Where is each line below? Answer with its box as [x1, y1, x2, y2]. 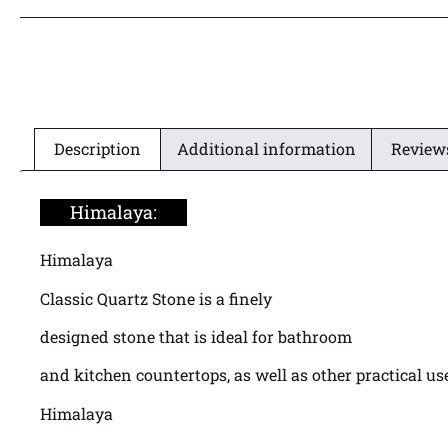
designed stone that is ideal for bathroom [40, 325, 352, 347]
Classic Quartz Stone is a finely [40, 287, 272, 309]
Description [54, 138, 142, 160]
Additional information [176, 138, 356, 160]
